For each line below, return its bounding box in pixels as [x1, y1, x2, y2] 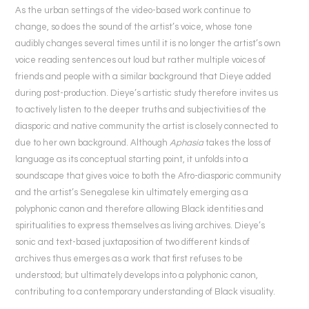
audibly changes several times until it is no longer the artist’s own [15, 39, 281, 49]
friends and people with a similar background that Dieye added [15, 72, 271, 82]
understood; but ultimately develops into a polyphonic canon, [15, 270, 258, 281]
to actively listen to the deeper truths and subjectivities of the [15, 105, 266, 115]
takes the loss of [203, 138, 271, 148]
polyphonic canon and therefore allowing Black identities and [15, 204, 263, 215]
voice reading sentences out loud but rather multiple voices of [15, 55, 266, 66]
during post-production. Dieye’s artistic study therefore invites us [15, 88, 278, 99]
